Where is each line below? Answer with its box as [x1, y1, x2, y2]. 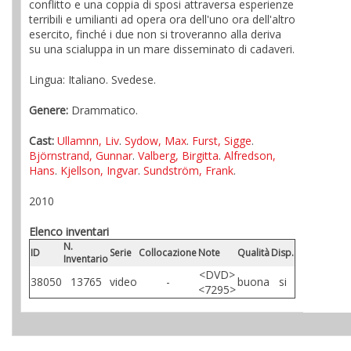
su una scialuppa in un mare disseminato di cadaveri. [29, 42, 295, 56]
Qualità [237, 246, 270, 259]
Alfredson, [224, 148, 276, 163]
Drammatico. [68, 103, 138, 118]
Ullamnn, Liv [57, 133, 119, 148]
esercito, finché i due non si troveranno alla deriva [29, 27, 281, 42]
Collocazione [139, 246, 197, 259]
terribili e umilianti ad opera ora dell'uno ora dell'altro [29, 12, 295, 27]
